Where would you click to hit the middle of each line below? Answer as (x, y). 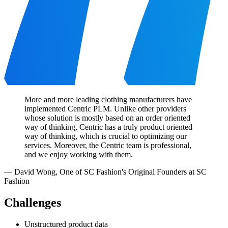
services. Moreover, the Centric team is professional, (108, 145)
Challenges (33, 202)
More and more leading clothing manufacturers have (108, 99)
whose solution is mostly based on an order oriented (107, 118)
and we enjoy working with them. (79, 154)
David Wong (35, 172)
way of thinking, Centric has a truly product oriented (108, 127)
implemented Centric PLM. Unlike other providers (105, 108)
